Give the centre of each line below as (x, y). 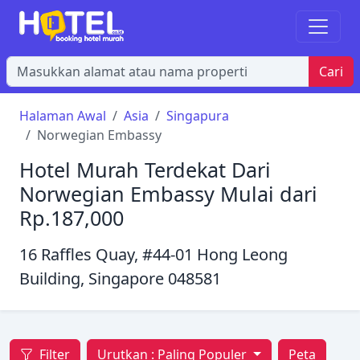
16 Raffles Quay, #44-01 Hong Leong (153, 254)
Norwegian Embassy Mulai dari (168, 194)
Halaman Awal (63, 116)
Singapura (198, 116)
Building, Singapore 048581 (120, 278)
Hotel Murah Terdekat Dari (145, 170)
